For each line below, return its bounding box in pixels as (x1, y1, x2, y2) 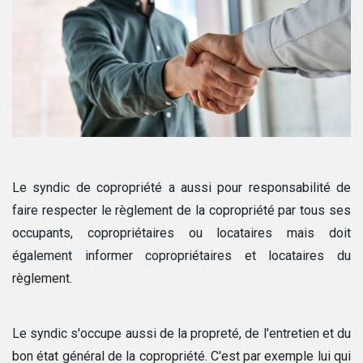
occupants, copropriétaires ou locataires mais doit (12, 225, 351, 241)
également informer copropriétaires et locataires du (12, 248, 351, 264)
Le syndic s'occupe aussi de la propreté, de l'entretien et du (12, 326, 351, 342)
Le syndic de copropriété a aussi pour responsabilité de (12, 180, 351, 196)
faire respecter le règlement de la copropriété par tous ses (12, 203, 351, 219)
